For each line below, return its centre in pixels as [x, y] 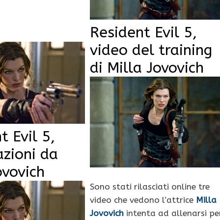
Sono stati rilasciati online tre [150, 186]
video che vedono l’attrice [143, 200]
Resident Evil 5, [143, 33]
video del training [151, 50]
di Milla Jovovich [147, 68]
